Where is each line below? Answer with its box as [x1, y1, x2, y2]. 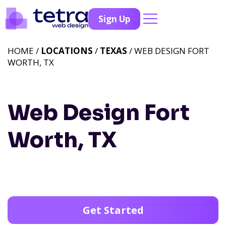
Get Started [82, 203, 144, 217]
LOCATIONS [41, 45, 93, 56]
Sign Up [98, 13, 130, 25]
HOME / [8, 45, 41, 56]
